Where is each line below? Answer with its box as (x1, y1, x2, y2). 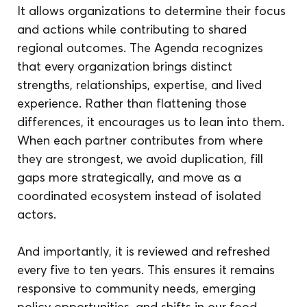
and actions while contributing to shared (17, 21, 251, 37)
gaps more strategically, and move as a (17, 169, 245, 185)
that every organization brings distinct (17, 58, 236, 74)
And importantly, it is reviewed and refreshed (17, 243, 274, 259)
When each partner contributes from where (17, 132, 267, 148)
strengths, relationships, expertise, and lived (17, 76, 266, 93)
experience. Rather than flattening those (17, 95, 251, 111)
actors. (17, 206, 60, 222)
